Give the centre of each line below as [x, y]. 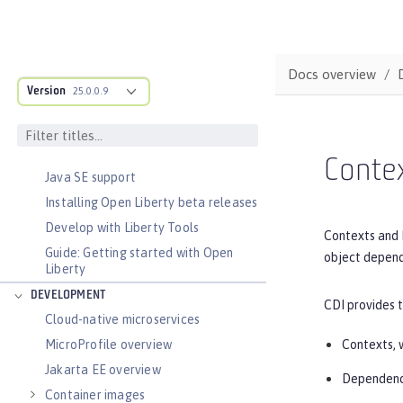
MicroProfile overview [109, 345]
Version [46, 91]
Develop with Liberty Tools [122, 228]
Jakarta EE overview [103, 370]
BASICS [49, 103]
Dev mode [74, 152]
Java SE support [90, 177]
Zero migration [88, 127]
